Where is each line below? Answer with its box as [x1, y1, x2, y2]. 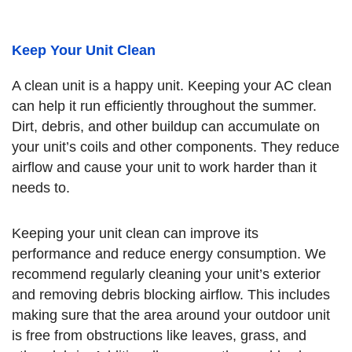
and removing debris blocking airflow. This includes [12, 286, 330, 302]
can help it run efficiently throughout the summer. [12, 98, 317, 114]
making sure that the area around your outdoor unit [12, 306, 330, 323]
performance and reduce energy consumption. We [12, 245, 326, 262]
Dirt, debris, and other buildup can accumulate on [12, 119, 320, 134]
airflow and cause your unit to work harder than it [12, 159, 317, 175]
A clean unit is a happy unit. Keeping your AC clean [12, 78, 332, 93]
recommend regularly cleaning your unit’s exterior [12, 266, 321, 282]
